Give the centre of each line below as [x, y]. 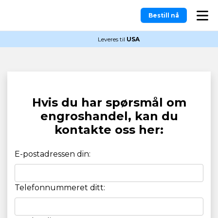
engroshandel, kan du [109, 116]
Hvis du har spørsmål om [109, 102]
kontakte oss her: [109, 130]
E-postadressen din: [53, 154]
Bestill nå [164, 15]
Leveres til [112, 39]
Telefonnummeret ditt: [60, 188]
